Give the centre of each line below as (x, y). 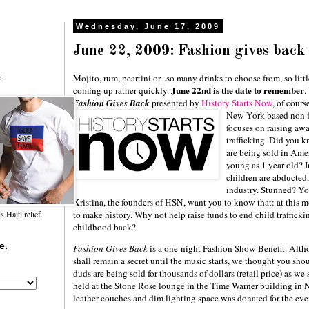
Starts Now (252, 102)
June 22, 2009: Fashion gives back (189, 51)
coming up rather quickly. (122, 90)
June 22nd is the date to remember (238, 90)
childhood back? (104, 227)
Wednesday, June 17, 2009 (148, 26)
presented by (176, 102)
